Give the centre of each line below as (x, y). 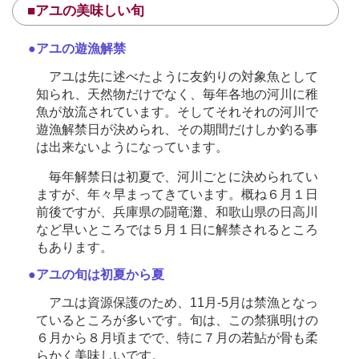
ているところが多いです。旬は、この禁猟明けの (177, 320)
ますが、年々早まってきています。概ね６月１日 (177, 194)
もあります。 (75, 247)
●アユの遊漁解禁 (77, 49)
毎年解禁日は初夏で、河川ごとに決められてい (177, 177)
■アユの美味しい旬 (86, 11)
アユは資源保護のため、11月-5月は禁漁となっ (177, 303)
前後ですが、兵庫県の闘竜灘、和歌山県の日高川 (177, 212)
